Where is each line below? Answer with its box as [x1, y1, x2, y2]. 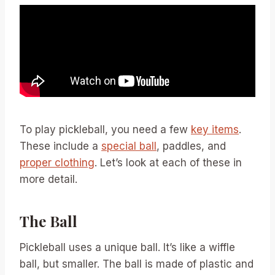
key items [191, 123, 239, 136]
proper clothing [20, 157, 95, 169]
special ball [101, 140, 157, 153]
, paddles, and [157, 140, 226, 153]
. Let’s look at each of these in [95, 157, 242, 169]
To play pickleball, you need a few [20, 123, 191, 136]
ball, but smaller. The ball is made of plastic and [20, 258, 254, 271]
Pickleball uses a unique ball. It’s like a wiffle [20, 241, 235, 254]
